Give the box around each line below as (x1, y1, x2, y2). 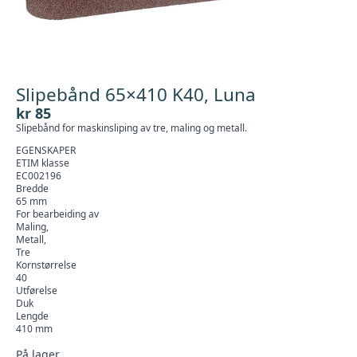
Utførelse (16, 284, 57, 297)
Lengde (16, 309, 49, 323)
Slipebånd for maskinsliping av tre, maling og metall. (16, 121, 247, 135)
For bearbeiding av (16, 207, 99, 221)
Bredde (16, 182, 49, 195)
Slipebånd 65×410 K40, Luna (16, 82, 256, 107)
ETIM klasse (16, 156, 69, 170)
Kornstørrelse (16, 258, 76, 272)
